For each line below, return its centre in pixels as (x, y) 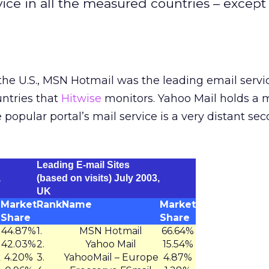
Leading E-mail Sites (83, 165)
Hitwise (81, 98)
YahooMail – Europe (111, 257)
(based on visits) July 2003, (98, 178)
